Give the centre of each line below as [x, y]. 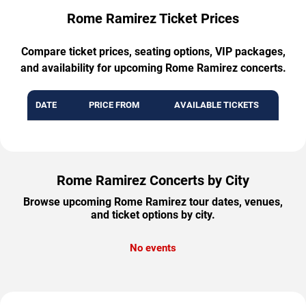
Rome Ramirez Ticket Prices [153, 19]
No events [153, 248]
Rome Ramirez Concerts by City [153, 181]
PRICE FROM [114, 105]
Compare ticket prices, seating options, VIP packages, [153, 52]
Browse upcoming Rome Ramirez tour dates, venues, [153, 202]
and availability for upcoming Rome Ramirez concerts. [153, 68]
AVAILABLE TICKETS [217, 105]
